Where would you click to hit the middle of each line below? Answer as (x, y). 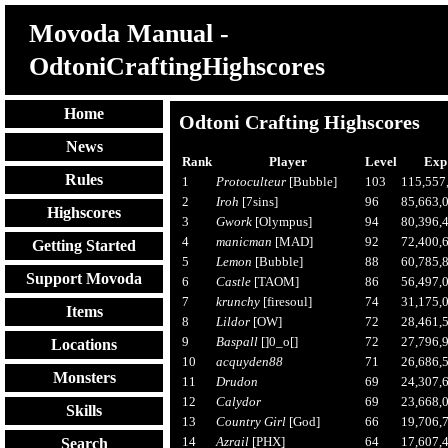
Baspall (236, 341)
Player (288, 161)
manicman (243, 241)
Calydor (238, 401)
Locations (84, 344)
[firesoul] (285, 301)
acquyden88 (249, 361)
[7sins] (258, 201)
